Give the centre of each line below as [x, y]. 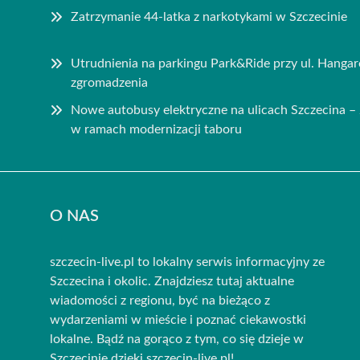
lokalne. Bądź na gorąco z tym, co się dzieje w [177, 339]
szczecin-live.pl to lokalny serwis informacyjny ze [187, 262]
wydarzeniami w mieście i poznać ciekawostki [178, 319]
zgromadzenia [109, 82]
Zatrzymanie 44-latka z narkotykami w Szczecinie [209, 16]
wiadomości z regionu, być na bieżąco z [160, 300]
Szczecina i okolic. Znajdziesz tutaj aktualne [172, 281]
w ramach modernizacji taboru [156, 129]
